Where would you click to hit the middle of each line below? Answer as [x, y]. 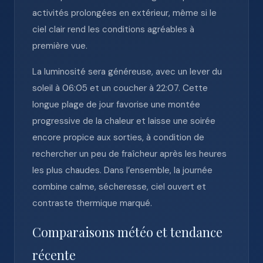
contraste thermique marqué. [92, 203]
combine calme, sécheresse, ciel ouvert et [119, 187]
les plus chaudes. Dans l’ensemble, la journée [122, 170]
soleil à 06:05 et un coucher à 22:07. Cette [120, 88]
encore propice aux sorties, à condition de [118, 137]
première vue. [60, 46]
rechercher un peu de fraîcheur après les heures [129, 154]
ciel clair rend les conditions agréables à [113, 29]
